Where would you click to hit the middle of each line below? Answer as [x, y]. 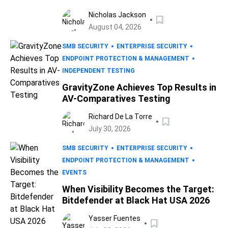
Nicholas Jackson [117, 15]
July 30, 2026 [110, 129]
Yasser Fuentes [115, 218]
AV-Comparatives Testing [116, 98]
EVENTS [74, 173]
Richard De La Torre [120, 117]
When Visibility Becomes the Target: [138, 189]
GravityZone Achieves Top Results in [139, 87]
